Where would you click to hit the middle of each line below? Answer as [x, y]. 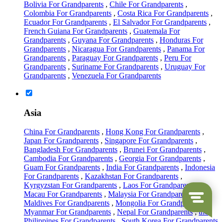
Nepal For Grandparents [155, 212]
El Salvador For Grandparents [160, 22]
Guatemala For [157, 31]
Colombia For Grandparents [68, 13]
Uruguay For [185, 66]
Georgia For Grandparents [160, 159]
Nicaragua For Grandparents [116, 49]
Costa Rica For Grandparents [163, 13]
